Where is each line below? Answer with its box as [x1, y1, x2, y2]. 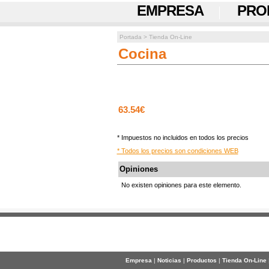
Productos [186, 257, 217, 264]
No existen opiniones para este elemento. [121, 181, 241, 189]
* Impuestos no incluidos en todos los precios [116, 134, 249, 142]
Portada [119, 34, 142, 40]
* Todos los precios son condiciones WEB [116, 147, 238, 155]
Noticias [157, 257, 181, 264]
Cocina [118, 46, 167, 62]
